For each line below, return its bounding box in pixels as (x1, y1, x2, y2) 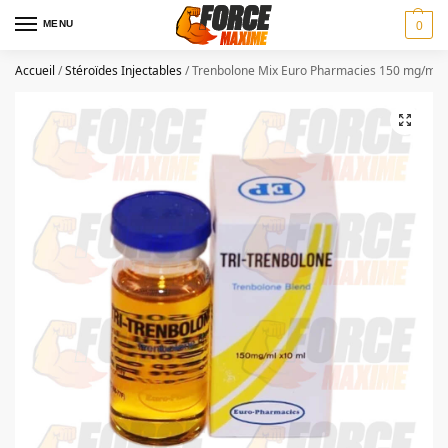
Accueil (15, 62, 55, 79)
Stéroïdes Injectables (65, 62, 182, 79)
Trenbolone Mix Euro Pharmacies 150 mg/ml (192, 62, 439, 79)
